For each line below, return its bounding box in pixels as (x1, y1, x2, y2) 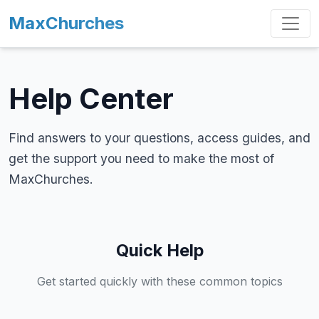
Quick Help (115, 240, 204, 261)
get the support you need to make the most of (9, 151, 274, 166)
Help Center (9, 81, 174, 116)
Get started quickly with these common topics (36, 274, 283, 288)
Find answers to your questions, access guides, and (9, 130, 310, 145)
